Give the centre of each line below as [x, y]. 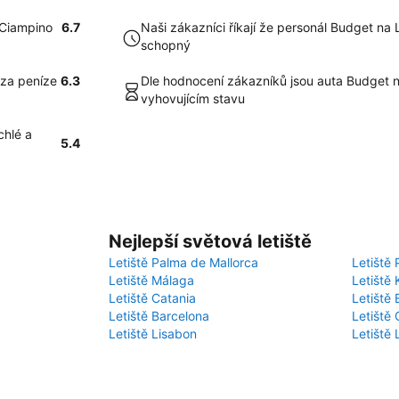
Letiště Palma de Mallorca [183, 262]
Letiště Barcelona [159, 316]
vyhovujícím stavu [193, 98]
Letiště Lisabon [153, 334]
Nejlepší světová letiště [210, 241]
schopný [166, 45]
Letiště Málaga [151, 280]
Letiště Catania [152, 298]
